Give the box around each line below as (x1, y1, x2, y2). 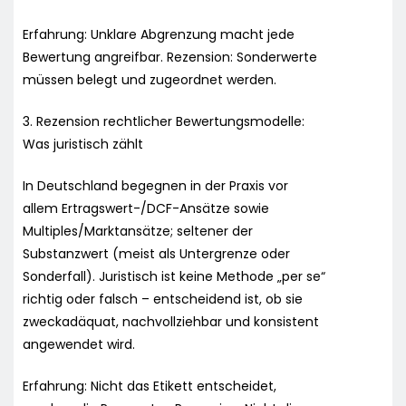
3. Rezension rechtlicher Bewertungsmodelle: (23, 111, 304, 130)
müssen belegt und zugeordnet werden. (23, 70, 276, 89)
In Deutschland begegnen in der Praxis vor (23, 176, 288, 195)
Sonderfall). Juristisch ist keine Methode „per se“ (23, 266, 325, 285)
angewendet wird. (23, 334, 135, 353)
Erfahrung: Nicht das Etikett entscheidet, (23, 376, 276, 395)
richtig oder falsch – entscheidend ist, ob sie (23, 289, 303, 308)
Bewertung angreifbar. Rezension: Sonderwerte (23, 47, 317, 66)
